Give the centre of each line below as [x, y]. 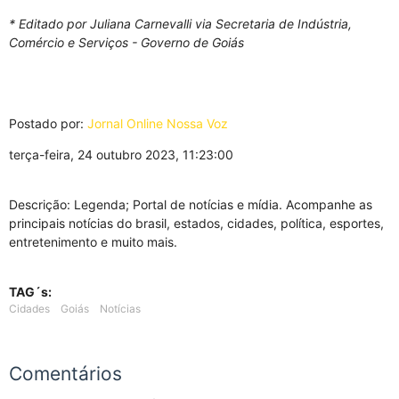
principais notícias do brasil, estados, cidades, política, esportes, [196, 223]
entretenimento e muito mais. [93, 241]
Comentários [65, 373]
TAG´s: [30, 291]
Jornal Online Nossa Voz [158, 123]
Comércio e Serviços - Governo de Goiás [126, 42]
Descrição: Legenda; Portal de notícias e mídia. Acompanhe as [191, 204]
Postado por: [48, 123]
